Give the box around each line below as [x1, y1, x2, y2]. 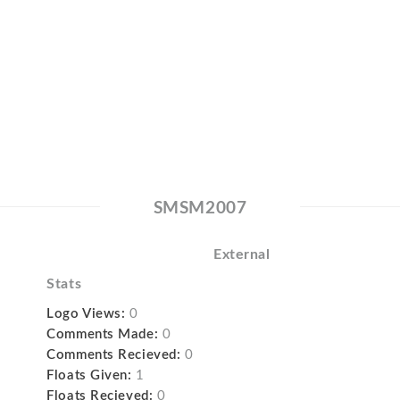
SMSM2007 [153, 199, 247, 217]
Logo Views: [46, 306, 126, 321]
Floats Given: [46, 368, 132, 382]
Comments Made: [46, 327, 159, 341]
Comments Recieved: [46, 347, 181, 362]
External [212, 246, 271, 262]
